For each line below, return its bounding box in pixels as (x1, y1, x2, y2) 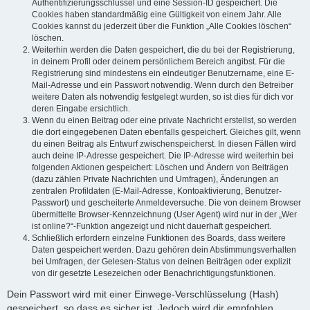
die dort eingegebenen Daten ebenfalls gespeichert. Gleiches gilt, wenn (32, 127, 301, 138)
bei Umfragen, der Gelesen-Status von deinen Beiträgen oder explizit (32, 257, 291, 267)
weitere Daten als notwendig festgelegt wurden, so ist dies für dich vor (32, 92, 293, 102)
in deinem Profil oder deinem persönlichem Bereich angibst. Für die (32, 57, 285, 67)
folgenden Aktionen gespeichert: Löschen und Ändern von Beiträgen (32, 163, 289, 173)
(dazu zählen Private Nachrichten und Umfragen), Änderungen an (32, 174, 279, 185)
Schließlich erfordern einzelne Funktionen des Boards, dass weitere (32, 233, 286, 244)
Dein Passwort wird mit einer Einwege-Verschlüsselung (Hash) (7, 288, 279, 300)
